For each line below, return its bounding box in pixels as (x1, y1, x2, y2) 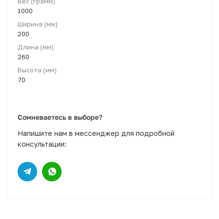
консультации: (18, 139, 66, 148)
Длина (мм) (18, 43, 54, 51)
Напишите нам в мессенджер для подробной (18, 129, 175, 137)
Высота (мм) (18, 66, 57, 74)
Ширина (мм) (18, 20, 58, 28)
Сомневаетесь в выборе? (18, 112, 102, 121)
